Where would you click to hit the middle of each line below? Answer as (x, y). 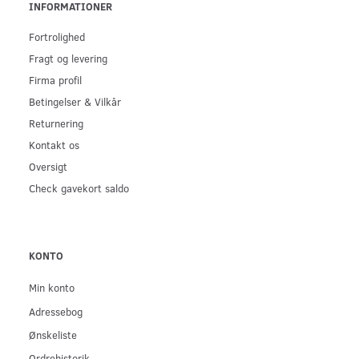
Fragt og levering (68, 58)
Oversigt (48, 167)
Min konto (52, 288)
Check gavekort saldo (79, 188)
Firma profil (55, 80)
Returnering (56, 123)
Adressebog (56, 311)
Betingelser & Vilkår (75, 102)
